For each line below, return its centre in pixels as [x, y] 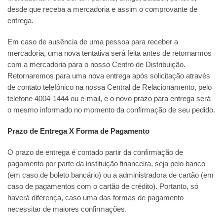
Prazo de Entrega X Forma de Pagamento [78, 131]
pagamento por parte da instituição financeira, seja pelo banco [106, 164]
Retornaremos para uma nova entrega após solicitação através [109, 76]
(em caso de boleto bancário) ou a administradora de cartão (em [110, 175]
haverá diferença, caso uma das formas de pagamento [95, 198]
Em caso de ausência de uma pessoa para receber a [93, 42]
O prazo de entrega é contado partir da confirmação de [95, 152]
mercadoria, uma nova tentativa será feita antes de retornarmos [110, 53]
